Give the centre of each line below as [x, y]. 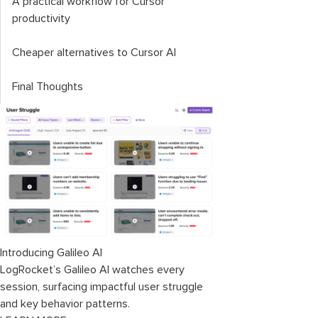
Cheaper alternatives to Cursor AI [94, 53]
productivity [41, 18]
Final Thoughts [48, 87]
